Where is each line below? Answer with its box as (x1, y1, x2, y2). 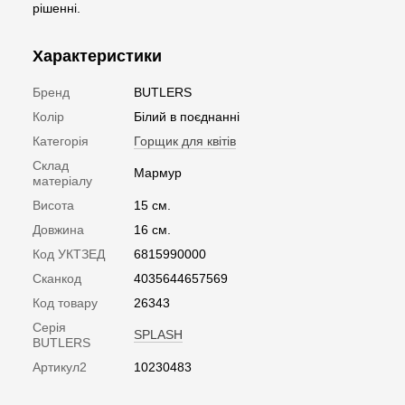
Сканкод (33, 270, 81, 286)
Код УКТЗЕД (33, 246, 105, 261)
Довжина (33, 221, 84, 237)
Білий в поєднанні (134, 108, 240, 124)
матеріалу (33, 173, 92, 188)
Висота (33, 197, 74, 212)
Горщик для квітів (134, 133, 236, 148)
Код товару (33, 295, 98, 310)
